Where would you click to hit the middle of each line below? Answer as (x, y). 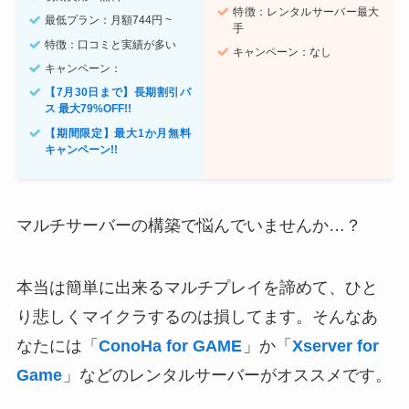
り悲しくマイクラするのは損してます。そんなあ (197, 317)
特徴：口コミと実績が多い (111, 44)
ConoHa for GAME (170, 346)
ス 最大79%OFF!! (89, 109)
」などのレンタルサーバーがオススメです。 (227, 376)
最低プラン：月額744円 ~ (109, 21)
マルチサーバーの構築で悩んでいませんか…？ (189, 226)
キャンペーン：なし (283, 52)
